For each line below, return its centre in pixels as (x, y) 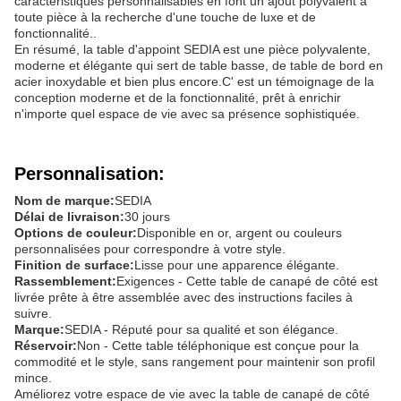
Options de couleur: (76, 233)
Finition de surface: (74, 265)
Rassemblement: (65, 282)
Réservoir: (46, 346)
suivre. (33, 314)
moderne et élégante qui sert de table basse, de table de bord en (199, 66)
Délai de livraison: (69, 217)
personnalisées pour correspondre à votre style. (150, 249)
